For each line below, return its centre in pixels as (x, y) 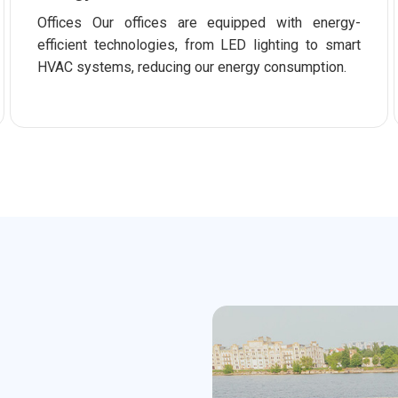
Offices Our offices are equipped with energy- (199, 23)
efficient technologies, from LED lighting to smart (199, 45)
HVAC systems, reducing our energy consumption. (192, 67)
